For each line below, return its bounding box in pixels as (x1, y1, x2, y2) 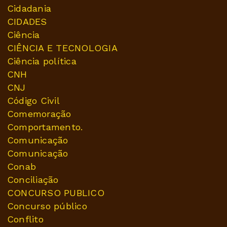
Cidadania (7, 3, 52, 14)
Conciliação (7, 174, 59, 185)
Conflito (7, 214, 44, 225)
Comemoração (7, 108, 71, 120)
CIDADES (7, 16, 47, 27)
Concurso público (7, 201, 87, 212)
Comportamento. (7, 122, 83, 133)
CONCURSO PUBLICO (7, 187, 104, 199)
